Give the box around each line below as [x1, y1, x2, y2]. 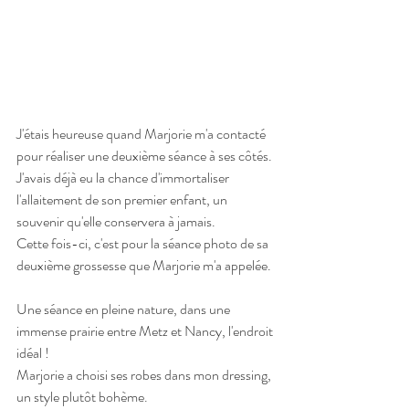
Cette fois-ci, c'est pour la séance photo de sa [16, 233, 271, 255]
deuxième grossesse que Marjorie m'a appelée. [16, 255, 271, 277]
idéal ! [16, 342, 49, 364]
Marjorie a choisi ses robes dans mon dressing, [16, 364, 274, 386]
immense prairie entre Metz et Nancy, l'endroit [16, 320, 276, 342]
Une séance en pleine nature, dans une [16, 299, 233, 320]
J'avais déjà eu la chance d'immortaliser [16, 167, 232, 189]
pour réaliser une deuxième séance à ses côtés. [16, 145, 275, 167]
